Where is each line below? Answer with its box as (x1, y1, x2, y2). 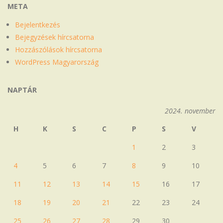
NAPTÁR (7, 85, 37, 95)
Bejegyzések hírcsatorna (15, 32, 94, 42)
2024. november (165, 106, 216, 115)
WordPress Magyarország (15, 57, 99, 67)
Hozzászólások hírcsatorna (15, 44, 102, 54)
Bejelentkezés (15, 19, 60, 29)
